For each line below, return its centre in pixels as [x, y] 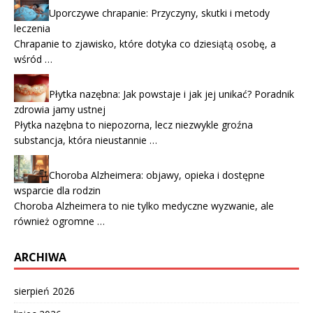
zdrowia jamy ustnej [60, 110]
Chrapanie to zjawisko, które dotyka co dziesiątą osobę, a [145, 44]
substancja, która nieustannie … [86, 140]
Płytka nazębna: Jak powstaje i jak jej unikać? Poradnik [172, 94]
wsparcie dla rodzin [57, 191]
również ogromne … [59, 221]
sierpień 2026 [44, 291]
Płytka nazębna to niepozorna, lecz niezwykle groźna [133, 125]
